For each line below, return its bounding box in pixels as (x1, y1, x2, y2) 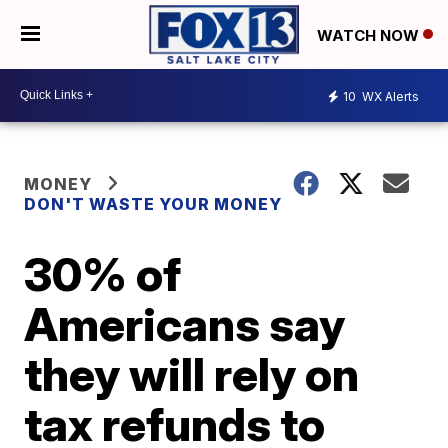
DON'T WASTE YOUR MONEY (24, 193, 283, 214)
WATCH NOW (317, 25, 423, 45)
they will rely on (24, 345, 360, 402)
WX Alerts (359, 89, 419, 105)
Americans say (24, 295, 346, 352)
